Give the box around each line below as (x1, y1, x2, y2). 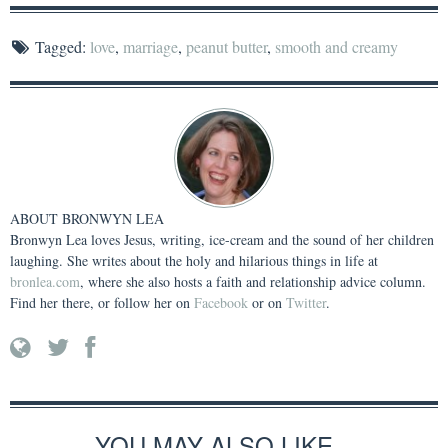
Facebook (194, 293, 248, 313)
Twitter (286, 293, 326, 313)
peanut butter (185, 36, 267, 58)
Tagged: (34, 36, 86, 58)
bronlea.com (10, 272, 80, 292)
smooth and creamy (274, 36, 398, 58)
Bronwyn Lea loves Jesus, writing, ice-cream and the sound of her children (10, 230, 434, 250)
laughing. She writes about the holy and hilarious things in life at (10, 251, 378, 271)
